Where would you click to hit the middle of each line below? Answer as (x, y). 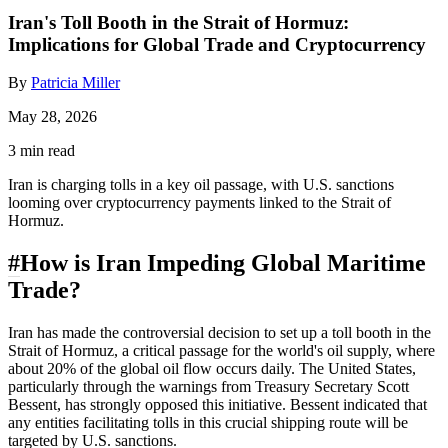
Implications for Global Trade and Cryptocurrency (217, 44)
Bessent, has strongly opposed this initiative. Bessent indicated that (217, 405)
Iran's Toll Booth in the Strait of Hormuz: (178, 22)
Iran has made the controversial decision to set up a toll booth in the (219, 333)
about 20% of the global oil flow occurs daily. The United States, (212, 369)
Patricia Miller (75, 83)
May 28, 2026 (52, 117)
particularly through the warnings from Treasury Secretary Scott (208, 387)
